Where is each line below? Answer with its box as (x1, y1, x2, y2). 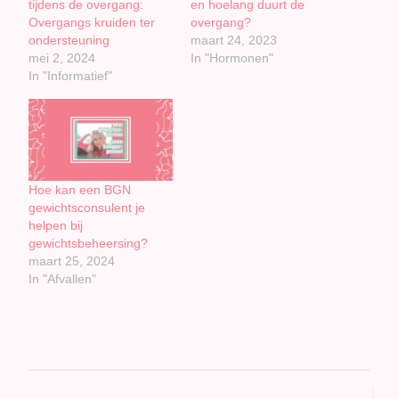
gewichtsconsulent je (28, 200, 146, 216)
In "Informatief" (28, 68, 113, 83)
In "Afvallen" (28, 272, 97, 287)
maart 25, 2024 (28, 254, 116, 269)
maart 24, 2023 (191, 32, 277, 47)
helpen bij (28, 218, 84, 233)
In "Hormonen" (191, 50, 273, 65)
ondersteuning (28, 32, 110, 47)
